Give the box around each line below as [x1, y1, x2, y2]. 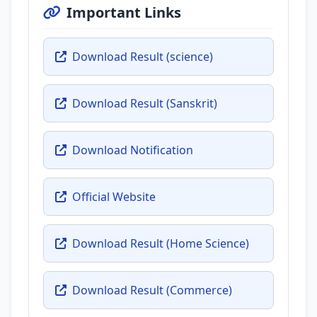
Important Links [67, 3, 181, 22]
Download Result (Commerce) [72, 282, 232, 298]
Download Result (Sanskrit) [72, 96, 217, 111]
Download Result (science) [72, 49, 213, 64]
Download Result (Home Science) [72, 236, 249, 251]
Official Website [72, 189, 156, 204]
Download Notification [72, 142, 193, 158]
